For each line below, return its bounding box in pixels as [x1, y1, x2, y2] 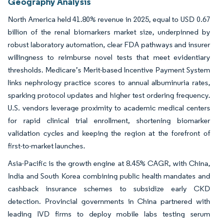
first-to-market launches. [8, 141, 85, 151]
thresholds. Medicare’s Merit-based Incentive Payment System [8, 65, 210, 75]
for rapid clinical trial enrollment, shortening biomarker [8, 116, 210, 126]
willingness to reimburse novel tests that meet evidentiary [8, 53, 210, 62]
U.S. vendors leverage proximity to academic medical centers [8, 103, 210, 113]
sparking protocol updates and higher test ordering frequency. [8, 91, 210, 100]
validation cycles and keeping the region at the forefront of [8, 128, 210, 138]
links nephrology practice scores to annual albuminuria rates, [8, 78, 210, 88]
